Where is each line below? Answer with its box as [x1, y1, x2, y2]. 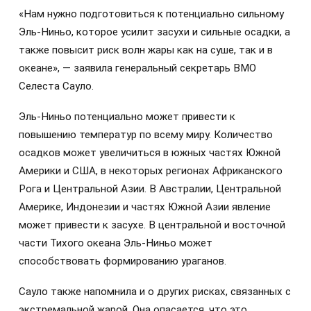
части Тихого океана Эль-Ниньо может [19, 237, 212, 250]
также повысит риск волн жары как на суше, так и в [19, 43, 273, 56]
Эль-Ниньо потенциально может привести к [19, 110, 235, 124]
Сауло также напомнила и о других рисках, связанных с [19, 285, 291, 299]
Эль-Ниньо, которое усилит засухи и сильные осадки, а [19, 25, 290, 38]
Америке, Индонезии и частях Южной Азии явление [19, 201, 271, 214]
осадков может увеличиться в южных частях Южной [19, 146, 280, 160]
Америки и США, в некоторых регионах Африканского [19, 165, 283, 178]
